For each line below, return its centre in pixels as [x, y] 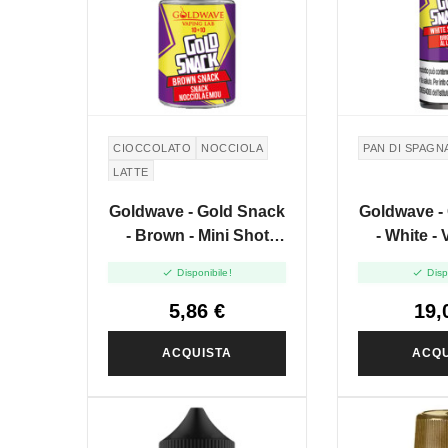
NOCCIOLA [232, 147]
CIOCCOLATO [152, 147]
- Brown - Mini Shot [197, 235]
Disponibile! [204, 273]
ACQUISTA [197, 353]
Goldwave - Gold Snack [197, 211]
